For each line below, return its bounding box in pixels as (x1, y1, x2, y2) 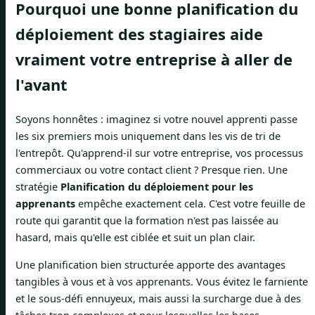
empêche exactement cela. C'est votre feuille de (75, 196, 305, 211)
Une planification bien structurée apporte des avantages (15, 257, 285, 271)
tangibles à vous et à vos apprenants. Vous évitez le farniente (15, 274, 308, 288)
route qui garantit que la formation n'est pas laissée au (15, 213, 278, 228)
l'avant (15, 75, 67, 96)
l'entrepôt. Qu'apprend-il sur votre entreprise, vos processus (15, 146, 303, 160)
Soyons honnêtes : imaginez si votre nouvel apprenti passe (15, 112, 297, 127)
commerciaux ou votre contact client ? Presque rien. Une (15, 162, 288, 177)
